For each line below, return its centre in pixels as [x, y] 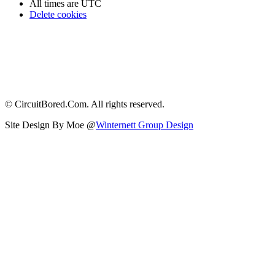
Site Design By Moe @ [50, 125]
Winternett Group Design [145, 125]
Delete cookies [58, 15]
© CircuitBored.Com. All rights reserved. [85, 104]
